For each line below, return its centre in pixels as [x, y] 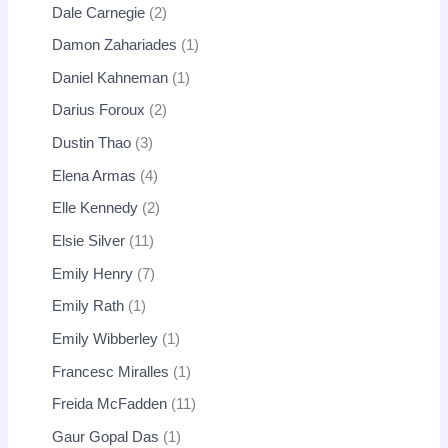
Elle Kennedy [95, 208]
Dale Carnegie [99, 12]
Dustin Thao [92, 143]
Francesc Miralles [111, 371]
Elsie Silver [89, 241]
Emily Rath [88, 306]
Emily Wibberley [105, 338]
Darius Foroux [99, 110]
